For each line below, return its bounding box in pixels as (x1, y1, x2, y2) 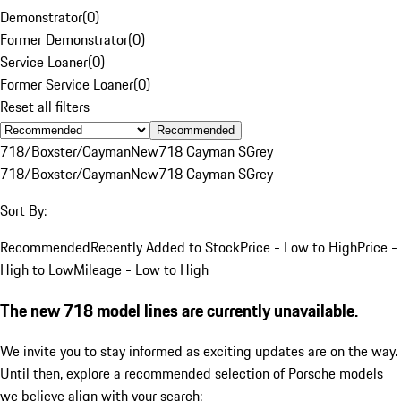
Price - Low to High (240, 235, 357, 258)
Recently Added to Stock (90, 235, 240, 258)
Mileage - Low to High (73, 258, 209, 280)
